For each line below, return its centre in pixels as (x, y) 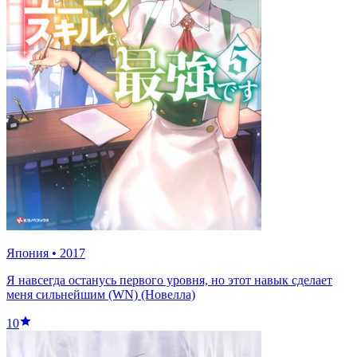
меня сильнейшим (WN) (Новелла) (101, 294)
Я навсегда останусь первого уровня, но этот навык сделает (169, 280)
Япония (27, 253)
